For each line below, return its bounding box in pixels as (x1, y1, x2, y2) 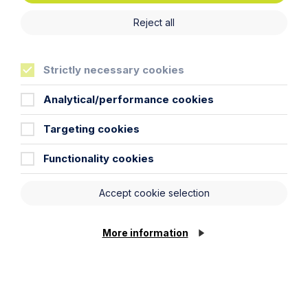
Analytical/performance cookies (43, 92, 214, 106)
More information (102, 226, 188, 239)
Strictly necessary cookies (43, 63, 184, 76)
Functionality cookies (43, 151, 154, 165)
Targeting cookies (43, 122, 140, 135)
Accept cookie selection (98, 186, 210, 199)
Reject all (133, 16, 175, 28)
